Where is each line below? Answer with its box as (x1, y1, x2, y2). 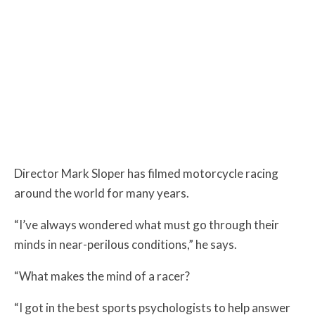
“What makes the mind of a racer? (14, 268, 190, 283)
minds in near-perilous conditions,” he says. (14, 236, 237, 252)
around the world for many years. (14, 185, 189, 200)
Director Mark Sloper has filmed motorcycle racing (14, 165, 278, 181)
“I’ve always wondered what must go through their (14, 217, 279, 232)
